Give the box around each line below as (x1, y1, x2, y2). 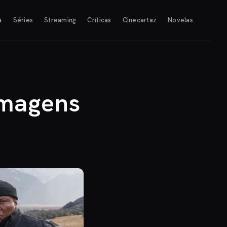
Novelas (168, 16, 193, 25)
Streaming (44, 16, 77, 25)
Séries (13, 16, 33, 25)
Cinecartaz (122, 16, 157, 25)
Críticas (87, 16, 111, 25)
